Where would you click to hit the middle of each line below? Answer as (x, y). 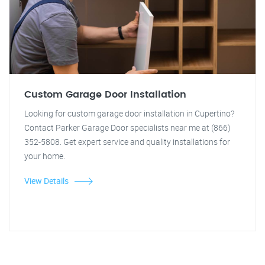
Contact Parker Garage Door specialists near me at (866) (127, 127)
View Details (46, 181)
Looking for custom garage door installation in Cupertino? (129, 113)
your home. (45, 156)
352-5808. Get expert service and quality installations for (127, 142)
